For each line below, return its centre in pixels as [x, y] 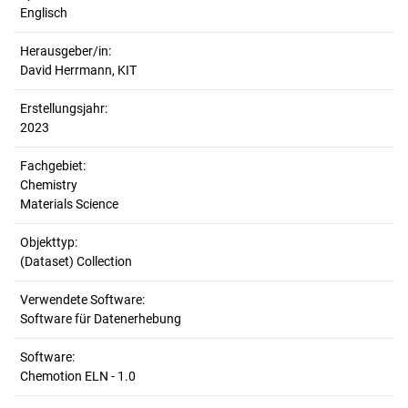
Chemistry [49, 185]
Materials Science [69, 204]
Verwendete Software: [82, 300]
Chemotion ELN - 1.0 [78, 376]
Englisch [44, 13]
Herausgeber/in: [66, 51]
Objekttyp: [49, 242]
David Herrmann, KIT [78, 70]
